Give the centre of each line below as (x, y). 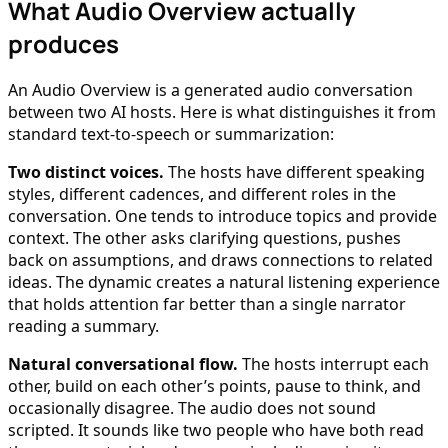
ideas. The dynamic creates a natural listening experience (224, 282)
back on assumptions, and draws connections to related (220, 260)
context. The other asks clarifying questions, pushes (204, 238)
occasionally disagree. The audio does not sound (192, 408)
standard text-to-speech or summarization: (171, 134)
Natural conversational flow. (123, 364)
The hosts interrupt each (333, 364)
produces (63, 43)
